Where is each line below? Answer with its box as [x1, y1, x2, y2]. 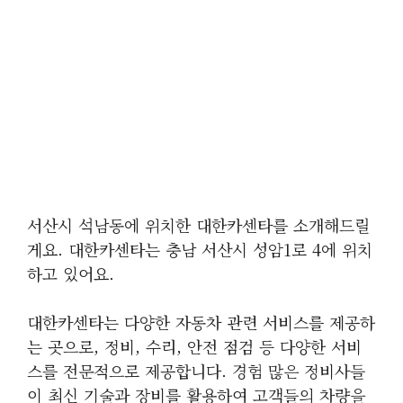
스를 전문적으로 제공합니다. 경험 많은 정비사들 [27, 359, 365, 382]
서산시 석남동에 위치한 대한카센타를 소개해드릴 [27, 213, 370, 237]
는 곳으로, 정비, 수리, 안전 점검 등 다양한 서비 [27, 335, 362, 358]
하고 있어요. [27, 262, 114, 285]
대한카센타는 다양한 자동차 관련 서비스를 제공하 [27, 310, 375, 334]
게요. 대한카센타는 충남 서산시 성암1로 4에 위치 [27, 237, 372, 261]
